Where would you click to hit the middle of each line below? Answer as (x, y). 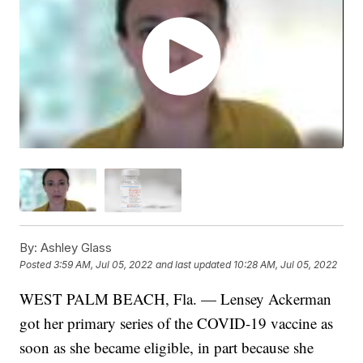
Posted (37, 264)
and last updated (194, 264)
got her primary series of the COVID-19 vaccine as (177, 322)
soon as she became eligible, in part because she (167, 347)
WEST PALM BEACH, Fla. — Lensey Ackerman (176, 298)
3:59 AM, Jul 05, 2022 (103, 264)
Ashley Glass (75, 247)
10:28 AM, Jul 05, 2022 (286, 264)
